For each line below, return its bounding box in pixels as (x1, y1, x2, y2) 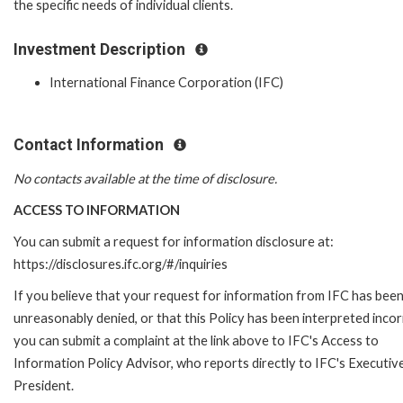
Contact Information (13, 136, 167, 155)
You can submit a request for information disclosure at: (13, 233, 334, 249)
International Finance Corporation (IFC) (49, 75, 283, 91)
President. (13, 377, 74, 393)
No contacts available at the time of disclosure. (13, 170, 277, 186)
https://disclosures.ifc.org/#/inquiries (13, 255, 228, 272)
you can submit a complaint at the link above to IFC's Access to (13, 332, 379, 348)
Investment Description (13, 40, 189, 58)
